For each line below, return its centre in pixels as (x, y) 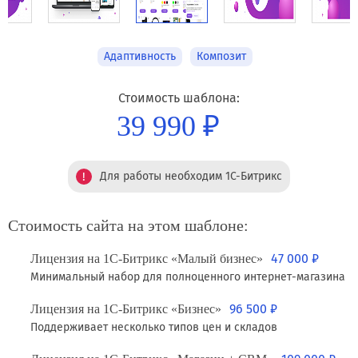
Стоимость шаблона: (179, 98)
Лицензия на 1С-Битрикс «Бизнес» (126, 309)
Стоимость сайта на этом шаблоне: (128, 225)
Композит (221, 56)
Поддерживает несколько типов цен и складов (154, 327)
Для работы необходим (163, 176)
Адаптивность (140, 56)
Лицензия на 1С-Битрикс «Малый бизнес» (147, 259)
